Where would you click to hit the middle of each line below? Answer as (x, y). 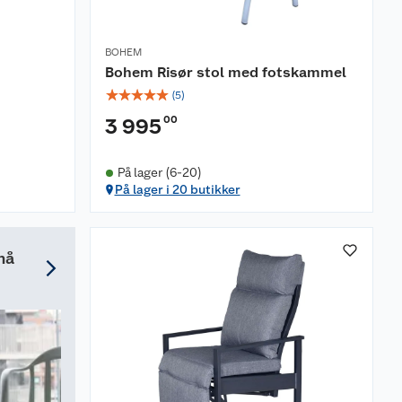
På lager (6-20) (159, 173)
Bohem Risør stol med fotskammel (226, 73)
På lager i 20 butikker (177, 190)
